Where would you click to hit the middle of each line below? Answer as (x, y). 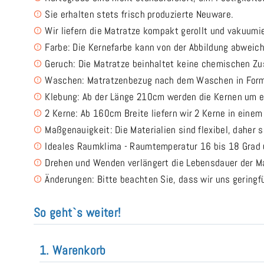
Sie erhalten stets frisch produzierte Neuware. (139, 14)
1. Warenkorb (73, 250)
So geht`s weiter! (77, 212)
